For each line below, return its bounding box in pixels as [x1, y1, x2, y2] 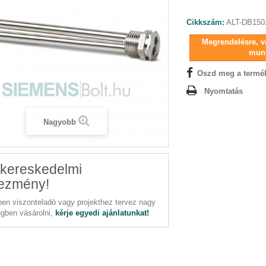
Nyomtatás [204, 87, 243, 96]
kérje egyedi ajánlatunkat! [55, 208, 149, 217]
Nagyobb [43, 118, 76, 126]
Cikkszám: [186, 18, 224, 27]
